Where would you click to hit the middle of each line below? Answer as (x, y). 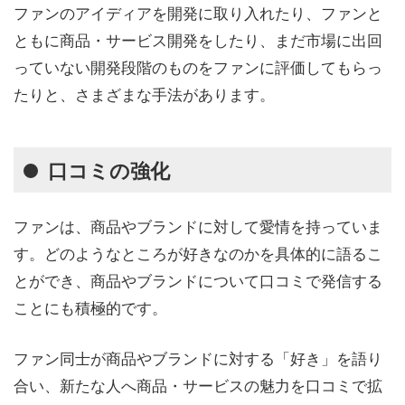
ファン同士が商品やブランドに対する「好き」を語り (198, 357)
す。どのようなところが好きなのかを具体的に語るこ (198, 253)
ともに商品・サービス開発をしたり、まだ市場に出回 (198, 40)
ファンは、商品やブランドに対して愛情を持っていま (198, 226)
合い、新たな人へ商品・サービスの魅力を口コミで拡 (198, 384)
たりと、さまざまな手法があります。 (144, 94)
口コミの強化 (108, 170)
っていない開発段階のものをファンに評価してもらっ (198, 67)
